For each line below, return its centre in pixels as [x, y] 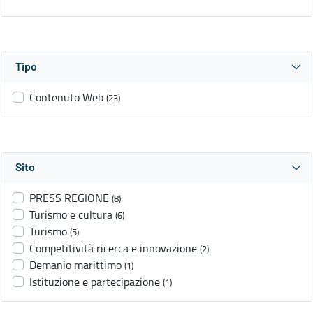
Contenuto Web [66, 97]
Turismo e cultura [71, 215]
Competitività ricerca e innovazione [113, 248]
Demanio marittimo [75, 265]
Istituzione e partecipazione [95, 282]
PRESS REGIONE [69, 198]
